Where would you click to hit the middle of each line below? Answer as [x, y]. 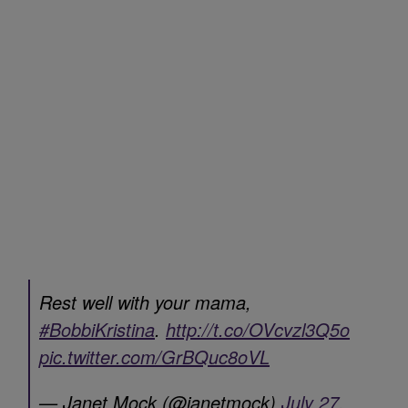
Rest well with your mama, [145, 301]
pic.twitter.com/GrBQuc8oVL [154, 356]
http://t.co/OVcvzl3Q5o [258, 329]
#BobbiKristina [97, 329]
